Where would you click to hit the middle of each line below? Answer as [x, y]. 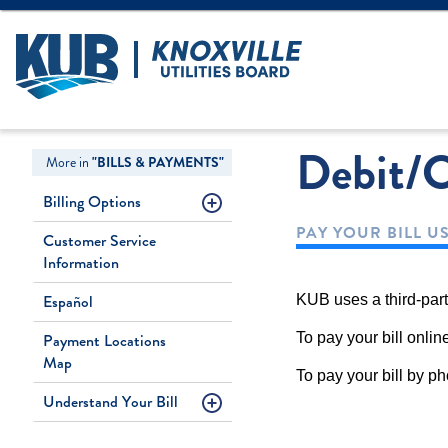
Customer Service [99, 240]
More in [68, 163]
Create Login [389, 26]
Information [81, 262]
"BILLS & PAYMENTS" [157, 163]
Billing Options [92, 201]
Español [68, 301]
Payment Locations [104, 340]
